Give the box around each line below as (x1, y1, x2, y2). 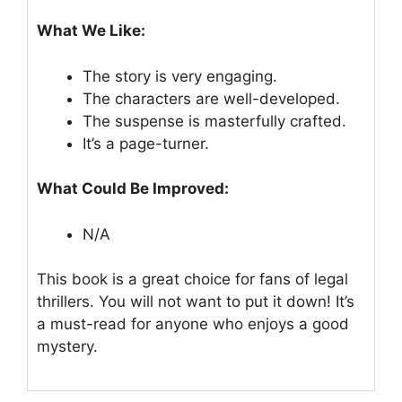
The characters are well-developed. (83, 89, 340, 108)
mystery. (37, 337, 98, 356)
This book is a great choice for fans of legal (37, 270, 348, 289)
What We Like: (37, 22, 145, 40)
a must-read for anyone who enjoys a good (37, 315, 349, 334)
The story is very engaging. (83, 66, 277, 85)
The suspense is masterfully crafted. (83, 111, 346, 130)
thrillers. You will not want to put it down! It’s (37, 293, 354, 311)
